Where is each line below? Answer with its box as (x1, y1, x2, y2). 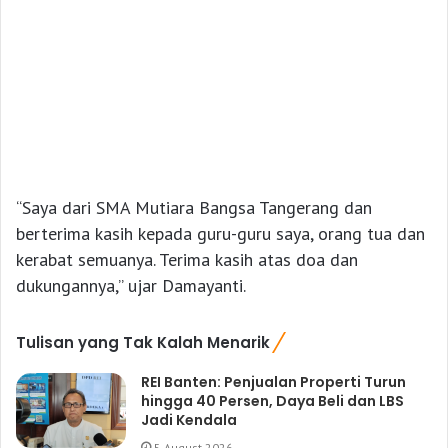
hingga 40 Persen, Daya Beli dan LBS (141, 391, 405, 412)
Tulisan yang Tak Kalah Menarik (16, 332, 270, 354)
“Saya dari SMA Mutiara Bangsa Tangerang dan (16, 196, 372, 220)
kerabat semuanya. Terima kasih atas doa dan (16, 248, 358, 272)
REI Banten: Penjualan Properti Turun (141, 372, 407, 393)
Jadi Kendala (141, 410, 238, 431)
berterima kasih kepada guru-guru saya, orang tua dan (16, 222, 425, 246)
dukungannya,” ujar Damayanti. (16, 274, 246, 298)
